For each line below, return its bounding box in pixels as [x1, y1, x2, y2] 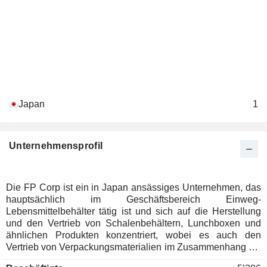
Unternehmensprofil [9, 141, 103, 151]
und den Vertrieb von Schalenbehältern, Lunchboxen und [6, 218, 261, 228]
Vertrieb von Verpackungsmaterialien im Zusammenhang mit [6, 242, 261, 252]
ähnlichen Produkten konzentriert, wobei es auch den [6, 230, 261, 240]
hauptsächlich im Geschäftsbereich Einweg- [6, 194, 261, 204]
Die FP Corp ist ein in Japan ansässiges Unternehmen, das [6, 182, 261, 193]
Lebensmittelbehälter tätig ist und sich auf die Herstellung [6, 206, 261, 216]
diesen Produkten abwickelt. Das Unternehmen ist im [6, 254, 261, 264]
